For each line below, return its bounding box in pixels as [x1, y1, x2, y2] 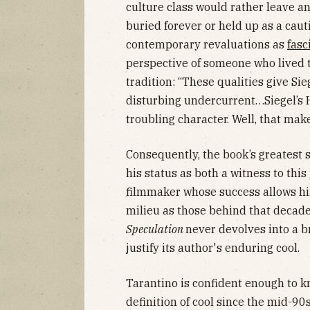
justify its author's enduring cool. [126, 240, 300, 255]
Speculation [126, 221, 185, 236]
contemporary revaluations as [126, 37, 287, 51]
